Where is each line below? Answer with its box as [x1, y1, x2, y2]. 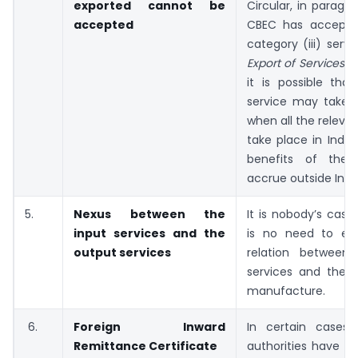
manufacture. [247, 282, 325, 299]
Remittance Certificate [74, 337, 217, 354]
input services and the [74, 225, 225, 241]
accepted [74, 16, 133, 33]
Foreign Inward [74, 318, 225, 335]
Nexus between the [74, 205, 225, 222]
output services [74, 244, 171, 261]
